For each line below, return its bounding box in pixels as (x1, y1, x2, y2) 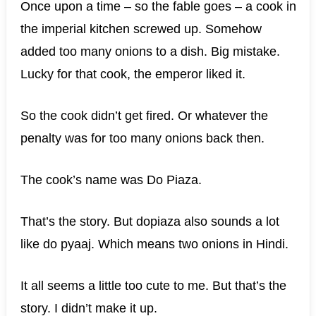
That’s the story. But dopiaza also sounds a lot (20, 214, 279, 229)
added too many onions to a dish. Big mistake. (20, 44, 280, 59)
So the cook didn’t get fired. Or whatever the (20, 108, 268, 123)
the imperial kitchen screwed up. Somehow (20, 21, 262, 36)
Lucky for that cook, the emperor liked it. (20, 66, 245, 81)
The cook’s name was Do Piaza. (20, 172, 202, 187)
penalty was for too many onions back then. (20, 130, 265, 145)
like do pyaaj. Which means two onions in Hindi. (20, 236, 288, 251)
